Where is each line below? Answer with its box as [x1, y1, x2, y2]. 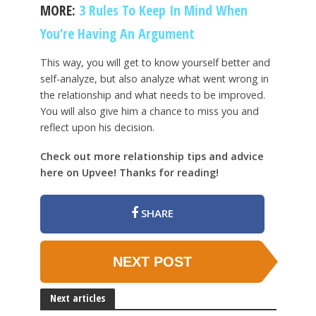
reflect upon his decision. [39, 120, 154, 134]
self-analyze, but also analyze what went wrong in [39, 71, 269, 85]
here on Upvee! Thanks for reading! [39, 165, 219, 179]
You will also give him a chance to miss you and [39, 104, 259, 118]
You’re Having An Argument [39, 24, 195, 44]
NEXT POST [112, 253, 192, 269]
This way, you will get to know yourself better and [39, 55, 270, 69]
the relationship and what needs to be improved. [39, 87, 265, 102]
